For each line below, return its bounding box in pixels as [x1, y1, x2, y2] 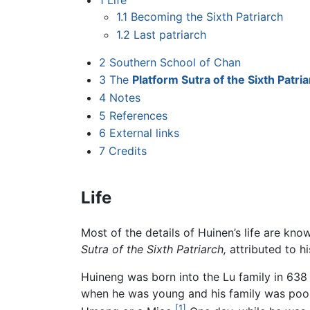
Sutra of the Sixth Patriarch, [81, 242, 226, 257]
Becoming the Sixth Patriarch [131, 10, 284, 24]
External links [109, 126, 179, 140]
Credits [108, 143, 147, 158]
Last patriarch [134, 27, 207, 42]
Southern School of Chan [109, 55, 241, 69]
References [109, 108, 167, 122]
